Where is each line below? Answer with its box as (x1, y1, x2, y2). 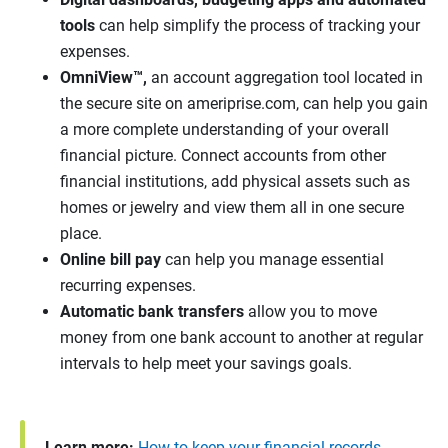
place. (60, 224, 102, 244)
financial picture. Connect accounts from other (60, 146, 386, 166)
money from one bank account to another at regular (60, 328, 423, 348)
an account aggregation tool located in (147, 68, 423, 88)
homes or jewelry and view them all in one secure (60, 198, 404, 218)
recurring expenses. (60, 276, 204, 296)
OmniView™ (60, 68, 143, 88)
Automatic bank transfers (60, 302, 244, 322)
